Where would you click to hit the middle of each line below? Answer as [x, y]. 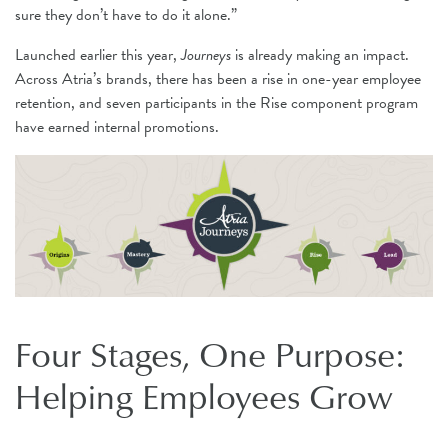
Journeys [206, 54]
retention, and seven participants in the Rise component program [216, 102]
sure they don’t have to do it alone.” [126, 14]
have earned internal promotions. [117, 126]
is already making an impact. [320, 54]
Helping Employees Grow [204, 395]
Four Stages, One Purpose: [209, 353]
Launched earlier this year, [98, 54]
